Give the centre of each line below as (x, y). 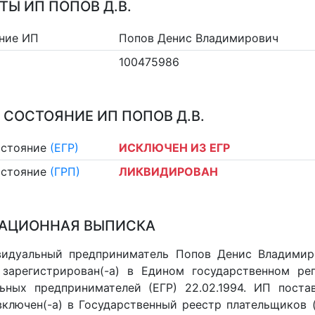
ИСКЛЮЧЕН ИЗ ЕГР (175, 147)
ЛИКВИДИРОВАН (169, 172)
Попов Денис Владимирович (199, 38)
